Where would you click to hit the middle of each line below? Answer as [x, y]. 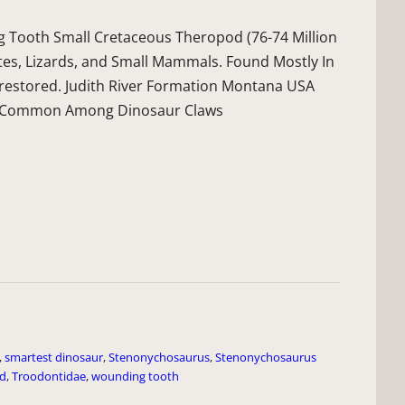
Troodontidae [49, 377]
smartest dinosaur [54, 358]
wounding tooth [135, 377]
